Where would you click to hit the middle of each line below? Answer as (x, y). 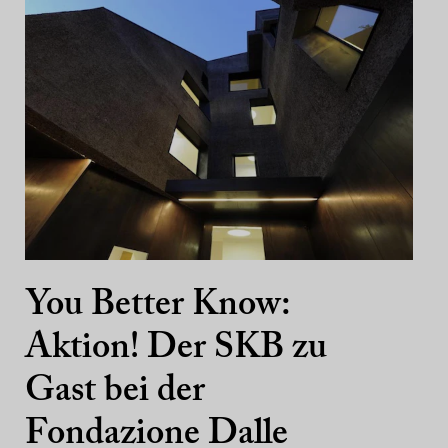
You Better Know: (157, 306)
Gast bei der (115, 392)
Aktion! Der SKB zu (176, 349)
